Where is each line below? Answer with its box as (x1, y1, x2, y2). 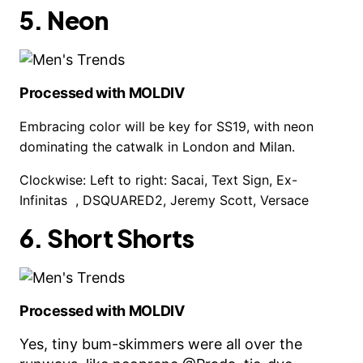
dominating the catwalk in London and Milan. (19, 139, 295, 155)
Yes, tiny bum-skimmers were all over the (19, 335, 302, 352)
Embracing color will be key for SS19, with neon (19, 118, 314, 135)
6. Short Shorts (19, 223, 194, 254)
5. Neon (19, 5, 109, 36)
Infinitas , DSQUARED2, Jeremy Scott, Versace (19, 192, 309, 208)
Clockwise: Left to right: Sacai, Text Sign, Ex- (19, 172, 297, 188)
